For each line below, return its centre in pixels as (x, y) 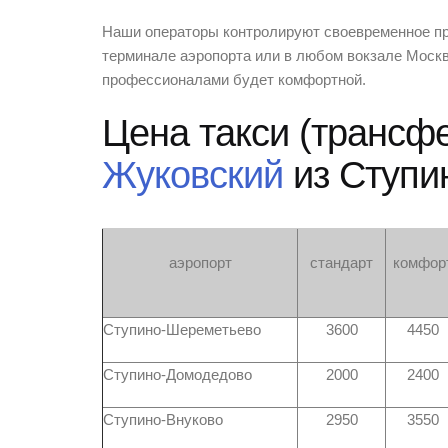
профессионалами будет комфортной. (234, 80)
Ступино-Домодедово (177, 375)
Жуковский (192, 174)
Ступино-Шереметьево (182, 330)
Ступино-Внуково (163, 420)
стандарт (341, 263)
